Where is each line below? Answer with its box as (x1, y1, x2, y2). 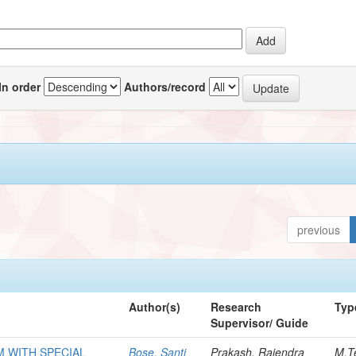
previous (297, 221, 341, 238)
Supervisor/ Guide (211, 314, 309, 331)
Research (211, 298, 262, 315)
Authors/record (124, 78, 207, 95)
